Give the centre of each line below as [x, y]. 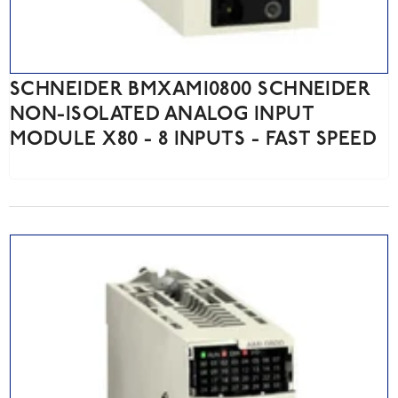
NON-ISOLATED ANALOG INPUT [162, 115]
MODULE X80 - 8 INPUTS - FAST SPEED [193, 140]
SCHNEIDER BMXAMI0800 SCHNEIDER [191, 91]
